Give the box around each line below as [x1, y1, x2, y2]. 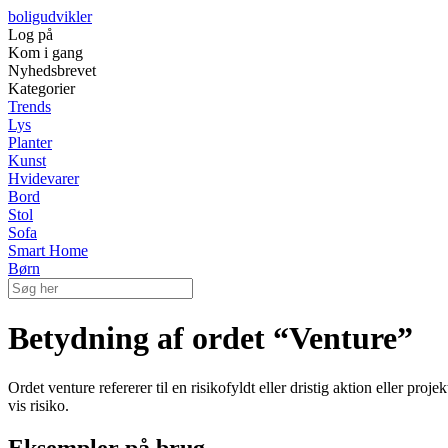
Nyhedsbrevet [8, 62, 96, 79]
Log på [8, 26, 53, 43]
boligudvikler [8, 8, 92, 25]
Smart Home [8, 242, 88, 259]
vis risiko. [8, 396, 69, 414]
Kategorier [8, 80, 75, 97]
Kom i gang [8, 44, 83, 61]
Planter [8, 134, 52, 151]
